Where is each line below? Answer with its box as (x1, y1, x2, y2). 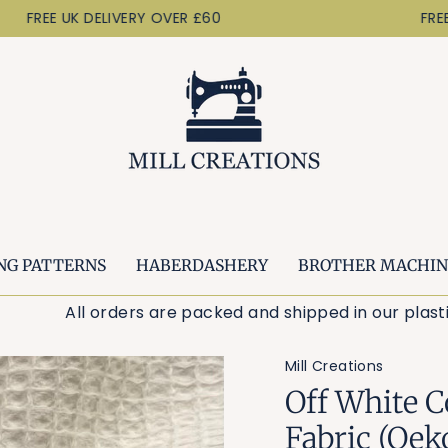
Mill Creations (285, 356, 384, 376)
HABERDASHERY (136, 256, 268, 275)
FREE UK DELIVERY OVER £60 (3, 7, 198, 28)
